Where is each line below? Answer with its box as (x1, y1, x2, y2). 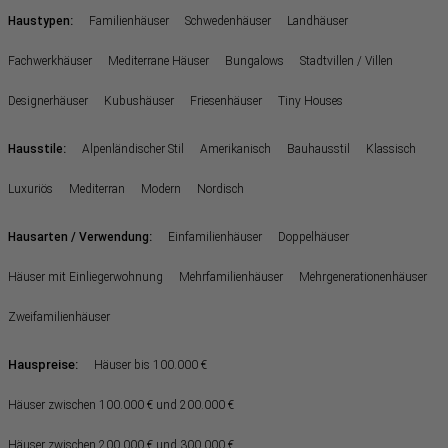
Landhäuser (287, 13, 348, 28)
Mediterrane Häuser (108, 53, 209, 68)
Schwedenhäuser (185, 13, 271, 28)
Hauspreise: (8, 356, 78, 372)
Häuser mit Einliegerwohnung (8, 269, 163, 284)
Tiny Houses (278, 93, 343, 108)
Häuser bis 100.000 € (94, 357, 207, 372)
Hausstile (8, 141, 63, 156)
